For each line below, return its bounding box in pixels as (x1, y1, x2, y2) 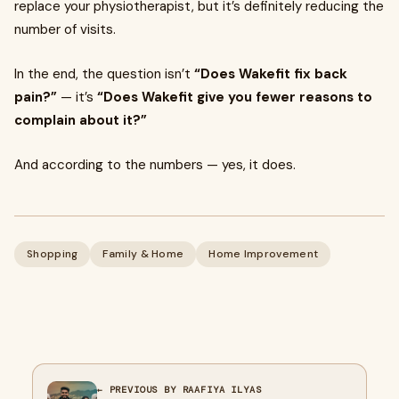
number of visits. (14, 20, 116, 38)
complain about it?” (14, 111, 147, 129)
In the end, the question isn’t (14, 65, 194, 83)
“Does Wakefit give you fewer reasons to (97, 88, 372, 106)
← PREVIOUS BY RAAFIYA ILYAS (97, 384, 262, 395)
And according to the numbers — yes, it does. (14, 156, 296, 174)
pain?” (14, 88, 57, 106)
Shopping (27, 247, 78, 261)
